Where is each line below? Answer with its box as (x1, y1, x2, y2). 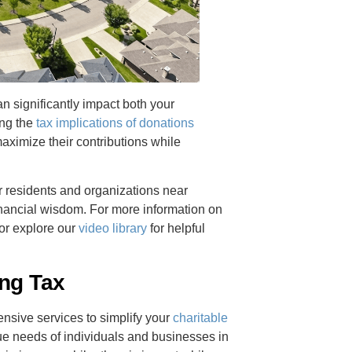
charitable (173, 310, 229, 324)
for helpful (147, 222, 206, 236)
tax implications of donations (36, 115, 195, 130)
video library (79, 222, 148, 236)
